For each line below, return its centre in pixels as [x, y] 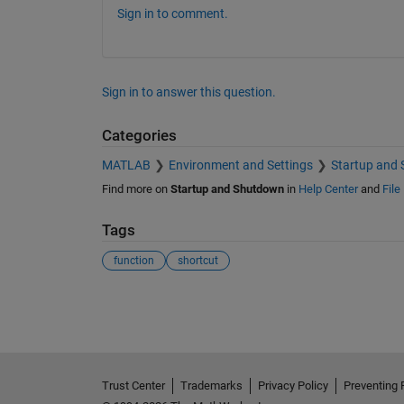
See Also [138, 304]
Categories [139, 136]
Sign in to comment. [172, 14]
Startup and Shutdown [227, 188]
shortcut [197, 261]
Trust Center [133, 385]
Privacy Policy [293, 385]
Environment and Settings [240, 165]
